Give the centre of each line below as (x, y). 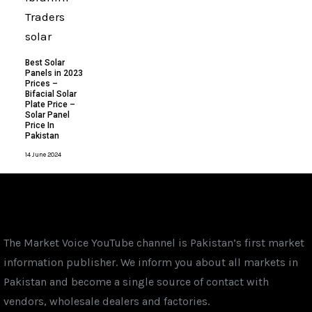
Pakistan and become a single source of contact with (136, 281)
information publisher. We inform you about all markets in (151, 262)
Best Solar (45, 62)
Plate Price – (50, 104)
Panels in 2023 (54, 73)
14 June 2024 (44, 154)
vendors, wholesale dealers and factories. (107, 301)
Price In (40, 125)
